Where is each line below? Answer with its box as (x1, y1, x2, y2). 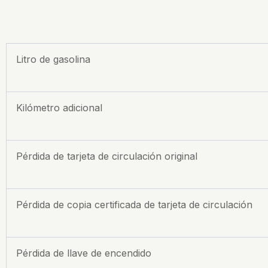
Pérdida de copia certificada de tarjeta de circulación (16, 198, 252, 211)
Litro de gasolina (16, 53, 90, 65)
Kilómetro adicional (16, 101, 102, 114)
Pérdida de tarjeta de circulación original (16, 150, 197, 162)
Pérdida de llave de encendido (16, 246, 151, 259)
